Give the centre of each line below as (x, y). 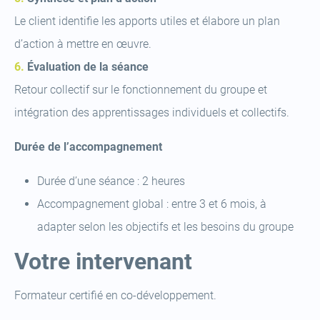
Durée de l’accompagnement (88, 147)
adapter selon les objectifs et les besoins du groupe (165, 227)
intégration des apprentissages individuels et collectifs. (152, 112)
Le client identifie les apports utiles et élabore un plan (147, 21)
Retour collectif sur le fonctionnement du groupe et (141, 90)
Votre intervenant (103, 261)
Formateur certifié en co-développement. (115, 295)
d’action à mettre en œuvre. (83, 44)
